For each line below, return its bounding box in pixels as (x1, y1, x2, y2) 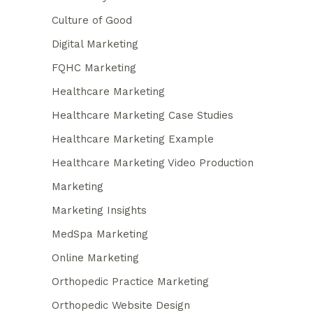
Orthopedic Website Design (52, 298, 190, 312)
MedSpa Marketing (52, 227, 148, 240)
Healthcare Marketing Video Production (52, 156, 254, 169)
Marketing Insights (52, 203, 147, 217)
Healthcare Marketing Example (52, 132, 214, 145)
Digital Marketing (52, 37, 138, 50)
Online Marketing (52, 251, 139, 264)
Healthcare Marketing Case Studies (52, 108, 233, 122)
